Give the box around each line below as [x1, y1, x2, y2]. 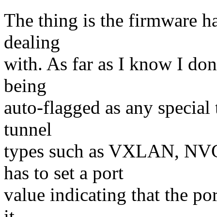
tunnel [4, 119, 52, 140]
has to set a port [4, 162, 124, 184]
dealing [4, 31, 60, 53]
